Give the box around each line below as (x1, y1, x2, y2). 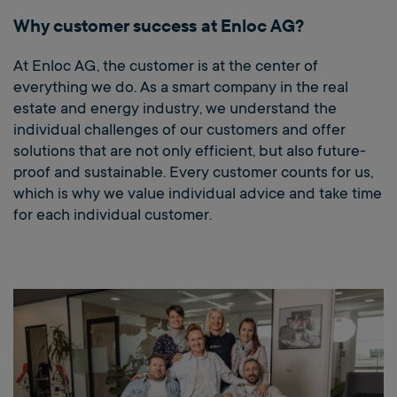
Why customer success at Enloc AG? (13, 14, 304, 36)
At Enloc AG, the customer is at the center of (13, 57, 318, 74)
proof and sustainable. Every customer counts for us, (13, 163, 373, 181)
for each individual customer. (13, 206, 212, 223)
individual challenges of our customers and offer (13, 121, 346, 138)
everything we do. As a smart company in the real (13, 78, 348, 96)
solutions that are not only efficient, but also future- (13, 142, 366, 160)
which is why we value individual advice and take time (13, 184, 382, 202)
